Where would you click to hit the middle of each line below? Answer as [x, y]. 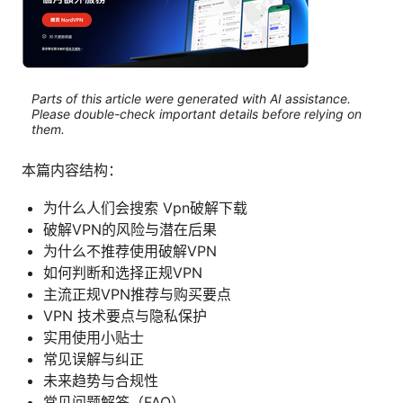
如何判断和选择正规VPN [123, 273]
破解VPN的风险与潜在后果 [130, 230]
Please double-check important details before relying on [196, 113]
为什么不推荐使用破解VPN [130, 251]
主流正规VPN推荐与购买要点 [137, 295]
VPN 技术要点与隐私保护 [125, 316]
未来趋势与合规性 [101, 381]
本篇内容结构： [72, 170]
